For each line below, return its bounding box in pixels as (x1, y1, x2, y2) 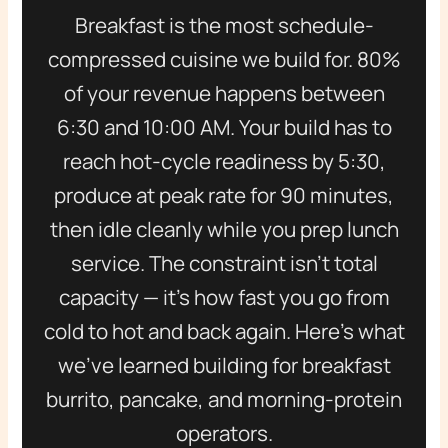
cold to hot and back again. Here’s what (43, 317, 405, 346)
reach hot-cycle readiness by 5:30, (62, 147, 386, 176)
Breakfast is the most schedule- (74, 11, 374, 40)
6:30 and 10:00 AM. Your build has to (56, 113, 392, 142)
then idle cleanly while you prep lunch (49, 215, 399, 244)
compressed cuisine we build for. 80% (47, 45, 401, 74)
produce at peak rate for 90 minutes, (54, 181, 394, 210)
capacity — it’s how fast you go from (58, 283, 390, 312)
